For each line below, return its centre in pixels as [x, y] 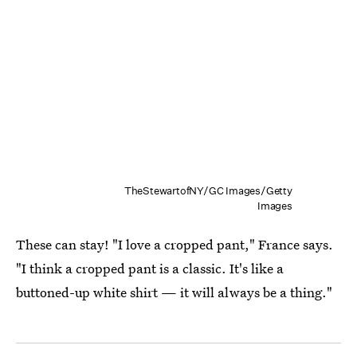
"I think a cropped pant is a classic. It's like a [150, 269]
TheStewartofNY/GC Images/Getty [208, 191]
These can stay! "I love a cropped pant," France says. [175, 245]
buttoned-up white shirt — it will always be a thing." [174, 292]
